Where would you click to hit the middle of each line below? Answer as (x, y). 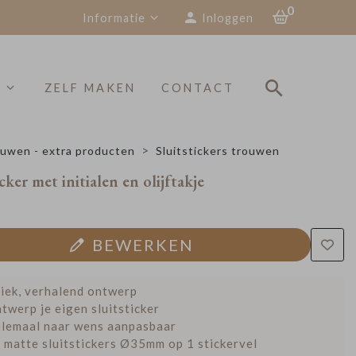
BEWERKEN (143, 245)
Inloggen (228, 17)
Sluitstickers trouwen (217, 151)
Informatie (114, 17)
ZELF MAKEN (90, 88)
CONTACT (197, 88)
